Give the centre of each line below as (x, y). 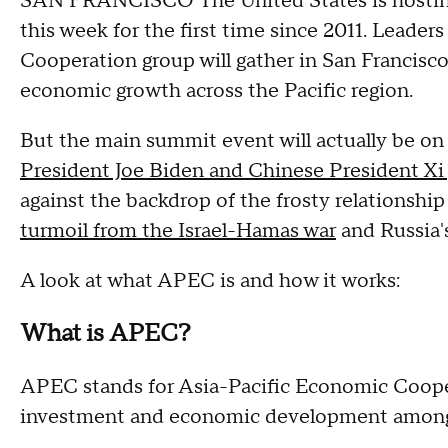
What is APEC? (105, 333)
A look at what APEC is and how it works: (210, 281)
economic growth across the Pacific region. (216, 91)
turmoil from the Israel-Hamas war (178, 231)
